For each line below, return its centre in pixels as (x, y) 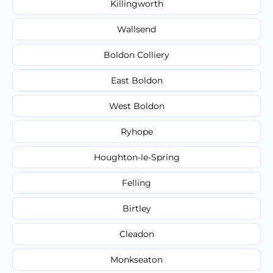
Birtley (136, 208)
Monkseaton (136, 259)
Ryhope (136, 131)
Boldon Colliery (136, 55)
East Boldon (136, 80)
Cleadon (136, 234)
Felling (136, 183)
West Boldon (136, 106)
